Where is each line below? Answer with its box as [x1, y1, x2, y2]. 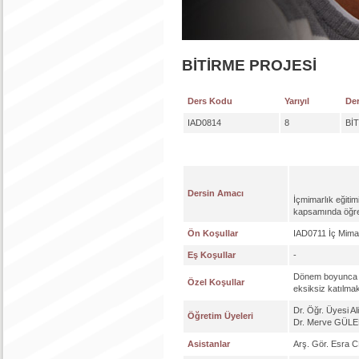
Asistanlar [188, 339, 230, 349]
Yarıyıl [284, 96, 309, 106]
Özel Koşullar [188, 277, 244, 287]
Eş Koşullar [188, 250, 236, 260]
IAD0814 [188, 118, 221, 127]
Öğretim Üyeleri [188, 311, 253, 321]
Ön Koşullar [188, 228, 238, 238]
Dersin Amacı [188, 188, 244, 198]
